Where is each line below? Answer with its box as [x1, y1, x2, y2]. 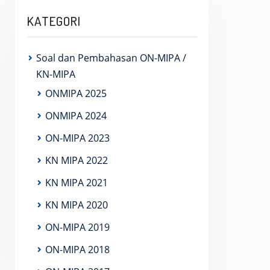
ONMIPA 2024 [45, 109, 107, 122]
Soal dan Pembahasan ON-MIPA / [36, 51, 186, 64]
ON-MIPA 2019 [45, 221, 110, 234]
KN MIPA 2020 [45, 198, 108, 212]
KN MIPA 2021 [45, 176, 108, 189]
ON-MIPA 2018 [45, 243, 110, 256]
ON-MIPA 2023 [45, 131, 110, 145]
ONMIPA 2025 [45, 87, 107, 100]
